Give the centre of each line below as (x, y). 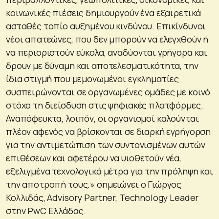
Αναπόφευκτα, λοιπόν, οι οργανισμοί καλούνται (102, 118)
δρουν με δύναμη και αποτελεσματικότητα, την (102, 65)
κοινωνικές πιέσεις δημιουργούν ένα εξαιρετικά (104, 12)
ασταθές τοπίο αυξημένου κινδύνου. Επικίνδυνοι (106, 26)
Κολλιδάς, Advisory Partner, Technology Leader (102, 197)
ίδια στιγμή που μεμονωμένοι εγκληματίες (93, 78)
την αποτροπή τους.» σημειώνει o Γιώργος (94, 184)
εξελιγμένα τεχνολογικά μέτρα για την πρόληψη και (109, 171)
